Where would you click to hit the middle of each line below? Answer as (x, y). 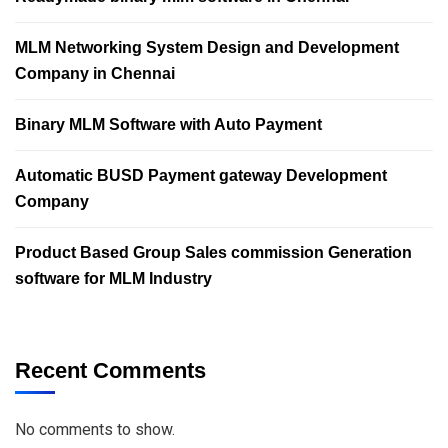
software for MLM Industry (113, 278)
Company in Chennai (95, 73)
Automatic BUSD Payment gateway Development (201, 175)
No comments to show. (95, 429)
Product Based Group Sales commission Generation (213, 252)
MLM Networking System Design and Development (207, 47)
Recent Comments (110, 370)
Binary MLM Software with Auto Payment (168, 124)
